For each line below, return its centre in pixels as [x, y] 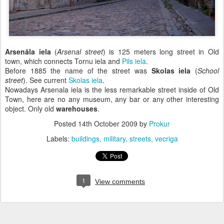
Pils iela [134, 61]
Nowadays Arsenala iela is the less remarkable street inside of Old [112, 89]
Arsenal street [80, 51]
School [208, 70]
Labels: [59, 138]
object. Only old [30, 108]
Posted [66, 123]
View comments [120, 181]
